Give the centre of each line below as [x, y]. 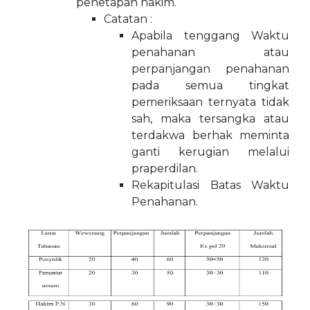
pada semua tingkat [210, 85]
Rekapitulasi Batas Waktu [210, 185]
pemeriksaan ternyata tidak [210, 102]
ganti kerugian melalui [210, 152]
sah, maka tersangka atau [210, 119]
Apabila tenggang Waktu [210, 36]
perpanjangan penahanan [210, 69]
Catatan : [128, 19]
